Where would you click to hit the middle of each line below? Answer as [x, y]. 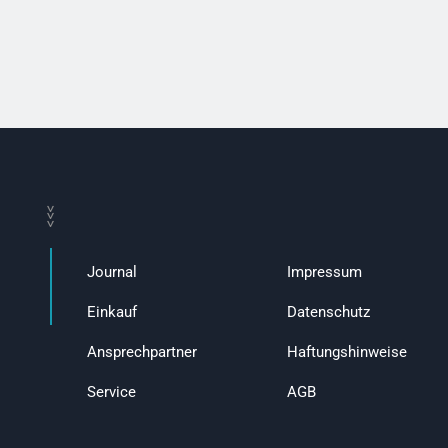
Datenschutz [328, 312]
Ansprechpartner [142, 352]
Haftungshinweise [347, 352]
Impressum [324, 272]
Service [111, 392]
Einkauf [112, 312]
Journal [112, 272]
